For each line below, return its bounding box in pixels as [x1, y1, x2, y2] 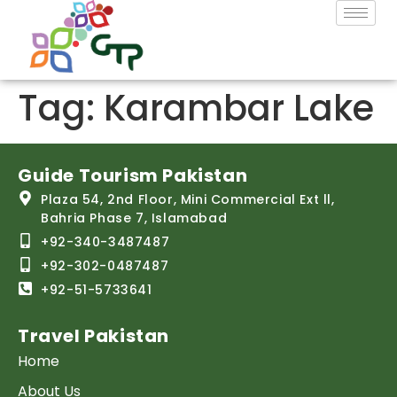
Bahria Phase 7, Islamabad [41, 209, 228, 227]
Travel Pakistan [18, 323, 169, 348]
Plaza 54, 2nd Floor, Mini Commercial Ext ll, [41, 191, 335, 208]
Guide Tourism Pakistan [18, 163, 248, 188]
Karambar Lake [104, 83, 374, 133]
